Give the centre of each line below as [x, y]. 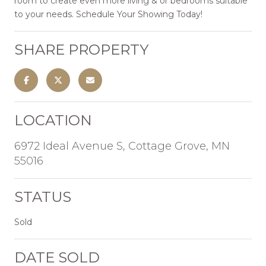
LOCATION [53, 120]
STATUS [43, 197]
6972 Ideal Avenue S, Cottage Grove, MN [122, 146]
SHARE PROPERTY [81, 49]
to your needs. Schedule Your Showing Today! [108, 14]
